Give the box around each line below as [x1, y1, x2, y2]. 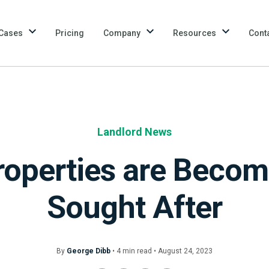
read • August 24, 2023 [135, 247, 213, 255]
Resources [173, 28, 216, 38]
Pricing [55, 28, 84, 38]
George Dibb [67, 247, 110, 255]
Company [103, 28, 141, 38]
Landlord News [97, 125, 172, 138]
